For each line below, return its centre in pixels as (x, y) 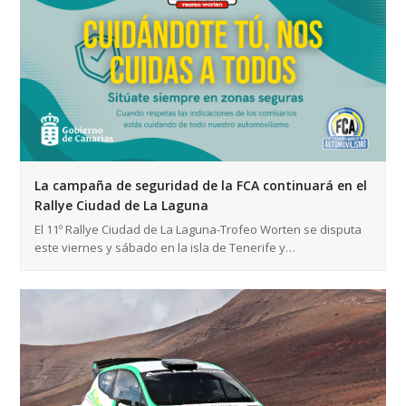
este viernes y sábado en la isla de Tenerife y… (165, 247)
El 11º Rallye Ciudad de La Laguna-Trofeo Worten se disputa (198, 229)
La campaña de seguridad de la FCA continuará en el (201, 185)
